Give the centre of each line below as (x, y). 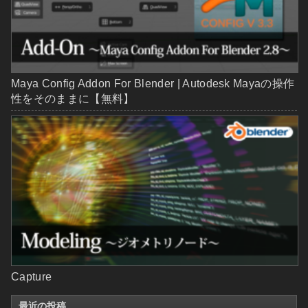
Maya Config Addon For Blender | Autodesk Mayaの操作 (153, 83)
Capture (32, 277)
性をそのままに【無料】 (73, 98)
